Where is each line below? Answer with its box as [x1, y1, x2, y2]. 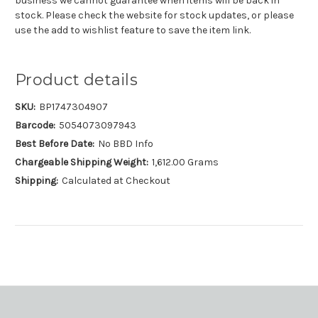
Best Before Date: [15, 137, 94, 150]
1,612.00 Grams [151, 155, 219, 168]
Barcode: [15, 119, 55, 131]
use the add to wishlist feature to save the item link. [15, 23, 251, 36]
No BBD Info [97, 137, 153, 150]
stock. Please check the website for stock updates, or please [15, 9, 294, 21]
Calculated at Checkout [61, 174, 170, 187]
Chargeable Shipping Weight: [15, 155, 148, 168]
